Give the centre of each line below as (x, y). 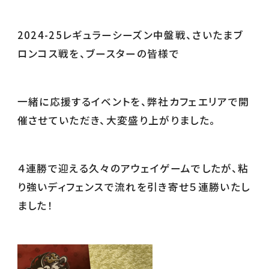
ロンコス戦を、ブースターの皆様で (98, 54)
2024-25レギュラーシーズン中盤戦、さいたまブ (130, 35)
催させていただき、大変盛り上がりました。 (116, 120)
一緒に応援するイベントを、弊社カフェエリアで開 (133, 102)
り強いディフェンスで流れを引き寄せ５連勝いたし (134, 187)
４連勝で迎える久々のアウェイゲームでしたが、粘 (133, 168)
